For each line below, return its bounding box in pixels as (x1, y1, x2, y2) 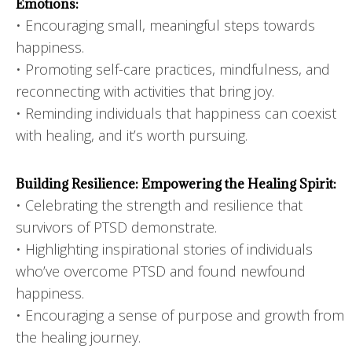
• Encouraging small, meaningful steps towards (16, 15, 315, 35)
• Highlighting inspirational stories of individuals (16, 239, 313, 258)
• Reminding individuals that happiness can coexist (16, 103, 336, 123)
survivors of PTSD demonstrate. (16, 217, 217, 236)
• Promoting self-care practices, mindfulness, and (16, 59, 330, 79)
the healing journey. (16, 327, 141, 346)
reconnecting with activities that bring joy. (16, 81, 274, 101)
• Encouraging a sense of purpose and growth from (16, 305, 344, 324)
